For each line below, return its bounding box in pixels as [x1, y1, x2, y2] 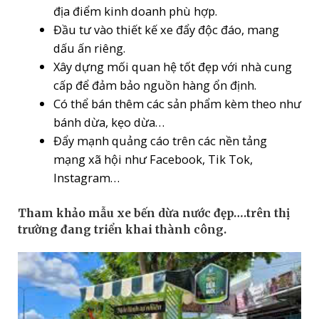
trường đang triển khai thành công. [18, 222, 227, 236]
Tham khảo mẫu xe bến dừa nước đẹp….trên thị [18, 206, 291, 220]
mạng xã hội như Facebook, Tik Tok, [53, 150, 253, 167]
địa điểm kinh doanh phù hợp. [53, 2, 217, 19]
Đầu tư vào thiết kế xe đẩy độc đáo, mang [53, 21, 279, 38]
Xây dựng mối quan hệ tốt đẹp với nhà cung [53, 58, 292, 75]
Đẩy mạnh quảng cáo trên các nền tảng [53, 132, 267, 149]
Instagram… [53, 169, 120, 186]
